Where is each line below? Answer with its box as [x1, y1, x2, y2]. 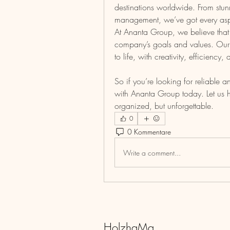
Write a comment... [123, 147, 181, 158]
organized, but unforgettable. [114, 100, 214, 111]
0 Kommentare [127, 126, 171, 137]
